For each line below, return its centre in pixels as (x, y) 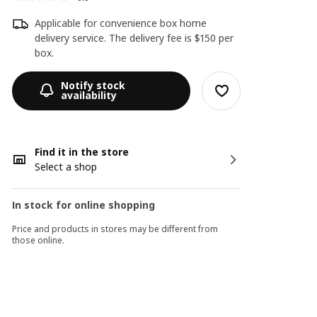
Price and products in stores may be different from (115, 229)
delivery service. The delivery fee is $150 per (134, 38)
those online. (39, 240)
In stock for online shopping (84, 204)
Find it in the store (82, 151)
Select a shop (66, 166)
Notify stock (93, 86)
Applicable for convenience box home (121, 23)
